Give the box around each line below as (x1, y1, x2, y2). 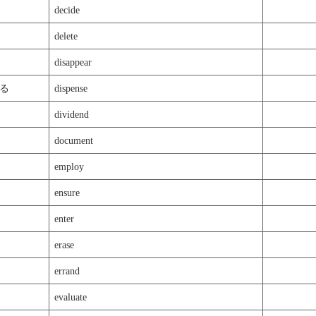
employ (54, 160, 84, 172)
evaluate (54, 291, 87, 303)
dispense (54, 82, 87, 94)
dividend (54, 108, 89, 120)
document (54, 134, 93, 146)
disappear (54, 56, 92, 68)
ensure (54, 186, 80, 198)
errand (54, 265, 80, 276)
